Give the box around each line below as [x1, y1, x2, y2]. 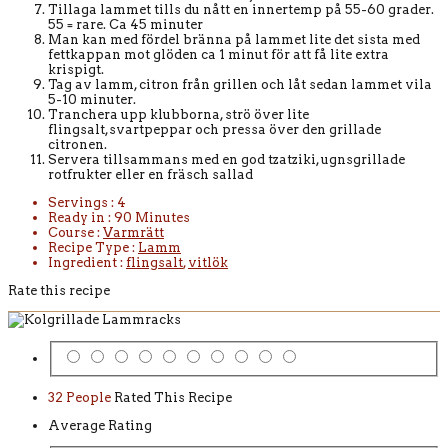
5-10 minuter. [48, 91, 136, 107]
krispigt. [48, 61, 104, 77]
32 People [48, 389, 114, 405]
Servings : [48, 194, 117, 210]
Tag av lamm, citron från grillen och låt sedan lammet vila [48, 76, 432, 92]
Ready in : [48, 209, 114, 225]
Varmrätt [103, 224, 164, 240]
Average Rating [48, 417, 152, 433]
